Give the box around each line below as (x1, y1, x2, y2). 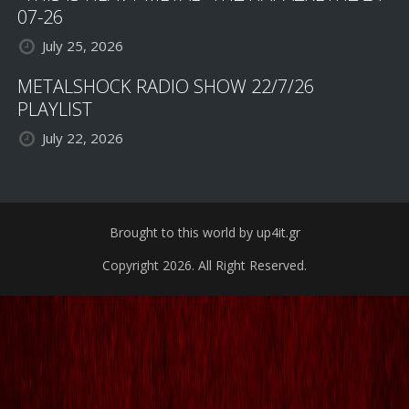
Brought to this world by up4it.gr (109, 224, 300, 242)
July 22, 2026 (42, 129, 124, 148)
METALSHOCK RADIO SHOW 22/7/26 (17, 74, 315, 100)
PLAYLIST (17, 97, 93, 122)
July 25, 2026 (42, 37, 124, 56)
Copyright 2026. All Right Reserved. (102, 257, 307, 275)
